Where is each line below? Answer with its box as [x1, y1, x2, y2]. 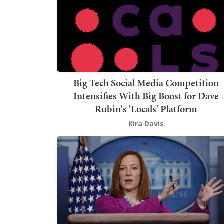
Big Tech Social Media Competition [73, 76, 219, 90]
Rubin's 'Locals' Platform [94, 102, 197, 116]
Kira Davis [128, 119, 164, 129]
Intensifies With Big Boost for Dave [73, 89, 219, 103]
